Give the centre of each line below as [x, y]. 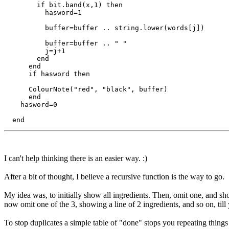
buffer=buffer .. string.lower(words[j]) [104, 28]
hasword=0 [31, 104]
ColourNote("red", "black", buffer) [86, 89]
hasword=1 [43, 12]
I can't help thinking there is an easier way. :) [76, 158]
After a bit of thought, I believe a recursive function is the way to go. [114, 176]
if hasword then [47, 74]
